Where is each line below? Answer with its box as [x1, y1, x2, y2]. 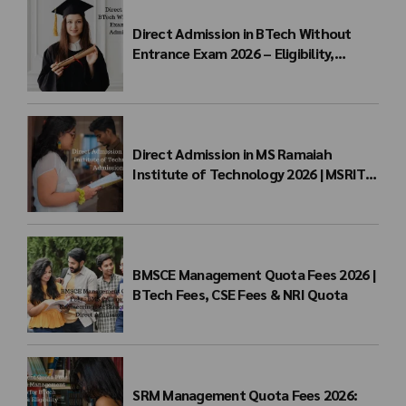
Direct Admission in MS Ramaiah [132, 144, 332, 164]
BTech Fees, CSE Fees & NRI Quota [132, 285, 348, 304]
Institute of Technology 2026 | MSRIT [132, 164, 366, 184]
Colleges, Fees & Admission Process [132, 63, 357, 83]
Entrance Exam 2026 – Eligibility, [132, 43, 334, 63]
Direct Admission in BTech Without [132, 24, 352, 43]
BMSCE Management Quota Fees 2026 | [132, 265, 375, 285]
